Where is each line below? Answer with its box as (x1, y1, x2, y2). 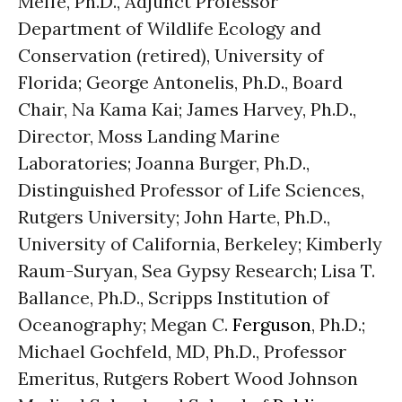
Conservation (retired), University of (18, 44, 324, 66)
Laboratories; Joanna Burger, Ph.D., (18, 152, 310, 174)
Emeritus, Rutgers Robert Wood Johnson (18, 367, 358, 389)
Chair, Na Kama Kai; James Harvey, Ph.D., (18, 98, 356, 120)
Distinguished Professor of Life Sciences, (18, 179, 364, 201)
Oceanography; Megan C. (18, 313, 232, 336)
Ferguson (232, 313, 311, 336)
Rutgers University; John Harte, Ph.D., (18, 205, 330, 228)
